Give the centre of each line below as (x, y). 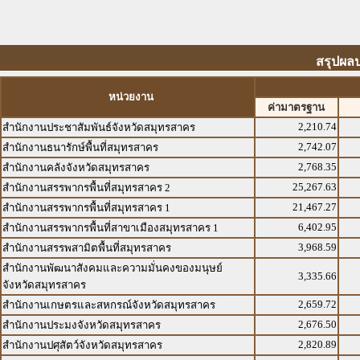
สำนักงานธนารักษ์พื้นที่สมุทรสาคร (80, 147)
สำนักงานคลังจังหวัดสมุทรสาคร (76, 168)
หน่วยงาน (131, 97)
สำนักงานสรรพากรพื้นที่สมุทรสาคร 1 (86, 208)
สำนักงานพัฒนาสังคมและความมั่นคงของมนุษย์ (112, 268)
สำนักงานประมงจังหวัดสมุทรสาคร (82, 325)
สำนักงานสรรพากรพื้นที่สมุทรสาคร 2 (86, 188)
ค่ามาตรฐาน (297, 107)
